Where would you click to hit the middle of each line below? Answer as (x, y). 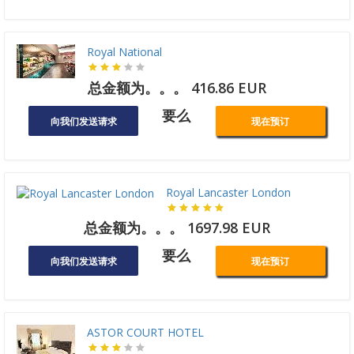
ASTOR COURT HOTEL (145, 333)
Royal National (124, 52)
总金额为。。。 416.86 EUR (177, 88)
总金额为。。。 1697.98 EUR (177, 228)
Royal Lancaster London (228, 193)
